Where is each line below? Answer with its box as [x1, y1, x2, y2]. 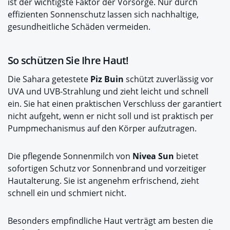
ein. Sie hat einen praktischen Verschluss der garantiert [8, 98, 222, 109]
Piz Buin [90, 73, 124, 85]
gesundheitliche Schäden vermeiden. [8, 21, 150, 32]
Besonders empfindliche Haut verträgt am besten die [8, 215, 213, 226]
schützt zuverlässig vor [124, 73, 214, 85]
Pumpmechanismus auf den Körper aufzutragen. [8, 122, 197, 134]
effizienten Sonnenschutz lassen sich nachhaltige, [8, 8, 199, 20]
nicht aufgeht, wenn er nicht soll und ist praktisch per [8, 110, 214, 122]
